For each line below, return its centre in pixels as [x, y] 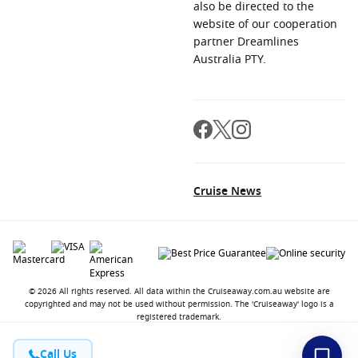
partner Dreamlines [246, 42]
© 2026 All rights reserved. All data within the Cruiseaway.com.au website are [179, 291]
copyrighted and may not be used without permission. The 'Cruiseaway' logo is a [179, 304]
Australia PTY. [230, 60]
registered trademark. [179, 317]
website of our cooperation [265, 24]
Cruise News [227, 191]
